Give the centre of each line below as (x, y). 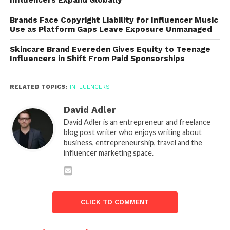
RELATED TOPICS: (38, 87)
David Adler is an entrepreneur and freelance (137, 122)
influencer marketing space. (108, 152)
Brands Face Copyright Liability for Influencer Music (114, 20)
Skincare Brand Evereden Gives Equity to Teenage (110, 49)
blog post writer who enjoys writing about (132, 132)
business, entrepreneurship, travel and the (133, 142)
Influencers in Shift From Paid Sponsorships (97, 58)
